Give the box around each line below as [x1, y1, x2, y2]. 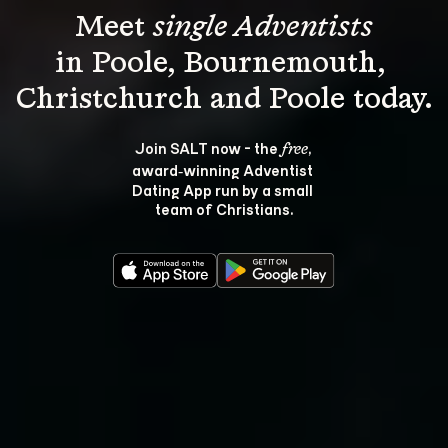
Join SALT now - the [134, 138, 281, 157]
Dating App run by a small [132, 180, 316, 199]
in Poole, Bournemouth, [54, 49, 394, 79]
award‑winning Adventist [132, 160, 316, 179]
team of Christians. [155, 199, 293, 218]
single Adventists [153, 13, 373, 43]
